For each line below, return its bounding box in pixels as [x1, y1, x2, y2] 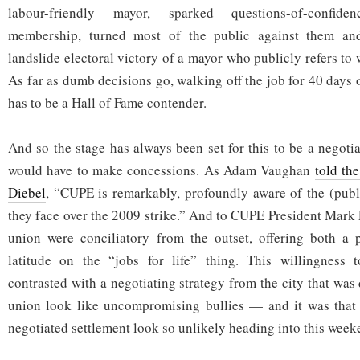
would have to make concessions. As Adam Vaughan [8, 161, 315, 180]
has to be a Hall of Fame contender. [8, 93, 207, 112]
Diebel [8, 183, 46, 202]
